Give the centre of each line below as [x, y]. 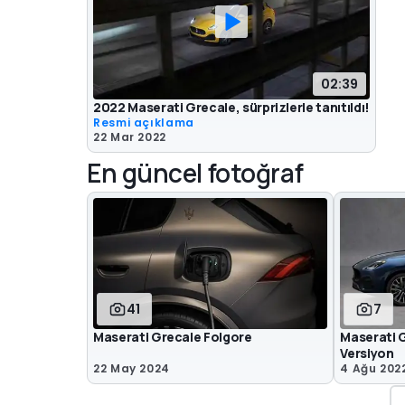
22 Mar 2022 [130, 137]
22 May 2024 [132, 369]
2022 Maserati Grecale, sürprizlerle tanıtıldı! [231, 107]
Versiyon [367, 353]
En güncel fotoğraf [195, 172]
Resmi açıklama [144, 122]
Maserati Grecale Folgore [173, 337]
